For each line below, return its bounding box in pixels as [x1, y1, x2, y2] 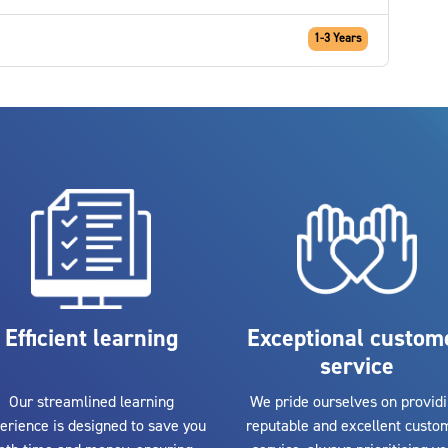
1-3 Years [313, 30, 362, 46]
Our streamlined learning [8, 392, 174, 413]
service [319, 350, 394, 382]
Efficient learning [4, 322, 178, 354]
